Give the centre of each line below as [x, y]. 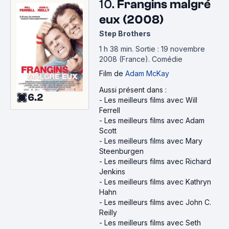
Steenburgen [121, 151]
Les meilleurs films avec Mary [153, 141]
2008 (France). [125, 59]
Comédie [167, 59]
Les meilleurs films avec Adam [154, 120]
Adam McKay [147, 73]
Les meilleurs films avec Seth [153, 223]
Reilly [108, 212]
